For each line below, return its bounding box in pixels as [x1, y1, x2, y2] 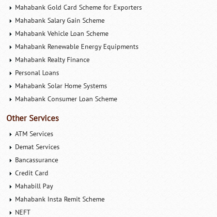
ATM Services [15, 129, 54, 138]
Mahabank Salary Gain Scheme [15, 16, 105, 25]
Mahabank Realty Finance [15, 55, 90, 64]
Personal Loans [15, 68, 60, 77]
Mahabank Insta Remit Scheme [15, 195, 105, 203]
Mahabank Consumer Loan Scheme [15, 94, 118, 103]
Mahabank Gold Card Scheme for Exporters [15, 3, 142, 12]
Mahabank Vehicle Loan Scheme [15, 29, 109, 38]
